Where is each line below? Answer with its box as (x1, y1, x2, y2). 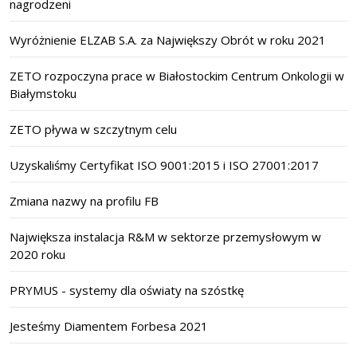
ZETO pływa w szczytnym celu (10, 121, 177, 138)
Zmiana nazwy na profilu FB (10, 193, 159, 210)
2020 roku (10, 246, 65, 263)
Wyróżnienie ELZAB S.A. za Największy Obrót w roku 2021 (10, 32, 326, 49)
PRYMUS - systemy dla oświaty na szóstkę (10, 282, 244, 299)
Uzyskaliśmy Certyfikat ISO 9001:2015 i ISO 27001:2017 (10, 157, 319, 174)
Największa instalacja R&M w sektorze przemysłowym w (10, 229, 321, 245)
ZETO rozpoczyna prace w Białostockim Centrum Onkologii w (10, 68, 344, 84)
